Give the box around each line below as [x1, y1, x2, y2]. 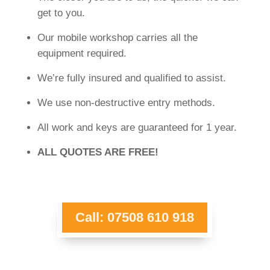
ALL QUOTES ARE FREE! [37, 146, 162, 158]
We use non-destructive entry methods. [37, 96, 215, 108]
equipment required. [37, 47, 127, 59]
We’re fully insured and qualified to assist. [37, 72, 226, 84]
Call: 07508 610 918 [75, 210, 195, 225]
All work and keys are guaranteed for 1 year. [37, 121, 237, 133]
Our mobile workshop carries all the [37, 31, 198, 43]
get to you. [37, 7, 85, 19]
